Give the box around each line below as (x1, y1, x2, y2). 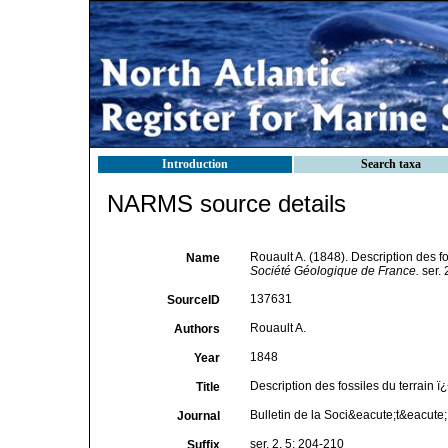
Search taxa (361, 157, 421, 171)
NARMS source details (107, 190, 346, 217)
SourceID (166, 293, 220, 307)
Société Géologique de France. (249, 264, 419, 278)
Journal (176, 409, 220, 423)
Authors (173, 322, 220, 336)
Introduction (162, 157, 228, 171)
